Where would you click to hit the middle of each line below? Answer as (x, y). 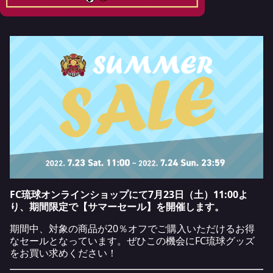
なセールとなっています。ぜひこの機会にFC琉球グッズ (132, 240)
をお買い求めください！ (63, 253)
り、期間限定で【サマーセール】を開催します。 (117, 206)
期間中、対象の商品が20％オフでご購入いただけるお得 (132, 228)
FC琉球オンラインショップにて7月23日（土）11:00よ (129, 194)
